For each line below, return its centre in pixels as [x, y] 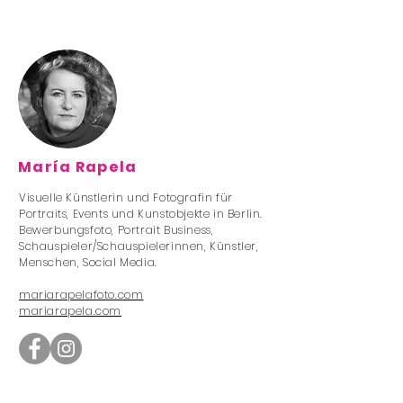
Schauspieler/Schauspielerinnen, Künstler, [139, 246]
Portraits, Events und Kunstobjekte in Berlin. [143, 214]
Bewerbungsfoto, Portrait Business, [116, 230]
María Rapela [78, 167]
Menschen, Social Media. [88, 262]
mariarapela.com [70, 311]
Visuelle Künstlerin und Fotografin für [126, 197]
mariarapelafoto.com [81, 295]
